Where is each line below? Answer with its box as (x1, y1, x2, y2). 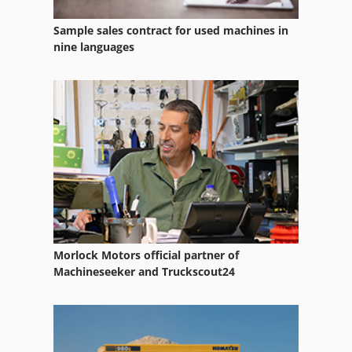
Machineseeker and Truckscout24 (53, 263, 235, 279)
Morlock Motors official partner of (53, 247, 239, 262)
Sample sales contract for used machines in (53, 23, 288, 38)
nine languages (53, 39, 134, 55)
